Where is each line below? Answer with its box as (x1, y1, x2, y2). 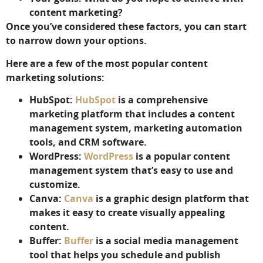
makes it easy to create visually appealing (29, 206, 225, 220)
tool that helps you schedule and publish (29, 248, 221, 262)
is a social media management (93, 234, 238, 248)
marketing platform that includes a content (29, 107, 235, 121)
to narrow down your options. (6, 34, 147, 48)
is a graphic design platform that (93, 192, 249, 205)
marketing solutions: (6, 70, 104, 84)
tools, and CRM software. (29, 136, 147, 149)
